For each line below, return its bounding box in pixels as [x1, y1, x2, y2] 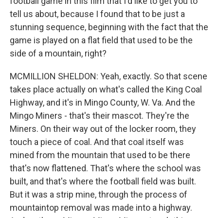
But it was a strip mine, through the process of [10, 189, 187, 200]
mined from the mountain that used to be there [10, 150, 190, 160]
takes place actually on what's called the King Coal [10, 84, 202, 94]
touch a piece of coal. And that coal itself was [10, 137, 184, 147]
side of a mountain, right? [10, 48, 107, 58]
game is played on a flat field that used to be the [10, 35, 193, 45]
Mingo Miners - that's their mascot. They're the [10, 110, 189, 121]
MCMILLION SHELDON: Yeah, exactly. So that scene [10, 71, 207, 81]
